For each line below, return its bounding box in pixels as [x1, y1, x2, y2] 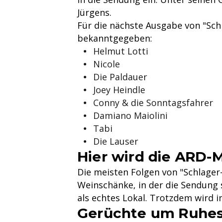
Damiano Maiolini [93, 109, 167, 121]
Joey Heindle [93, 83, 145, 96]
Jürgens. [77, 6, 111, 18]
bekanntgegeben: [77, 32, 152, 44]
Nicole [93, 57, 120, 70]
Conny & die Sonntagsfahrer [93, 96, 213, 109]
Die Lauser [93, 135, 138, 147]
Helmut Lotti [93, 45, 148, 57]
